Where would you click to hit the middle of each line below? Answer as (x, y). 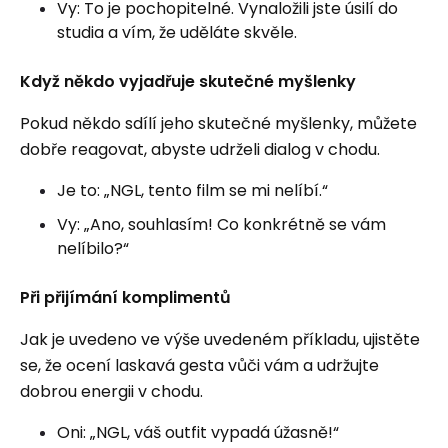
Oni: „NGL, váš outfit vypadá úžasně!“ (198, 432)
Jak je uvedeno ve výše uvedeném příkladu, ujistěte (220, 339)
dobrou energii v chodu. (111, 391)
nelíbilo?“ (93, 248)
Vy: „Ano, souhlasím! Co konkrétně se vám (221, 224)
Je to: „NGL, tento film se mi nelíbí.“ (192, 190)
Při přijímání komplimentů (129, 297)
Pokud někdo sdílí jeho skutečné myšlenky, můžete (218, 123)
